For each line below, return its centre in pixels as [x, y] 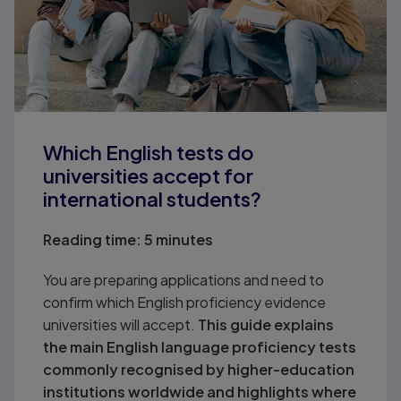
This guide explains [265, 325]
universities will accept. [120, 325]
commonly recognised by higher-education [198, 370]
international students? [152, 199]
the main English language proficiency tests [199, 347]
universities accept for [148, 176]
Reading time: [92, 240]
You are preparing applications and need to [183, 280]
